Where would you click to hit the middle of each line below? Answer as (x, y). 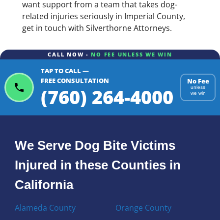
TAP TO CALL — (65, 71)
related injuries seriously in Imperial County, (103, 16)
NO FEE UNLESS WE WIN (132, 55)
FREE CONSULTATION (75, 81)
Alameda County (45, 207)
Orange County (143, 207)
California (44, 184)
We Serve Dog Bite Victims (95, 145)
